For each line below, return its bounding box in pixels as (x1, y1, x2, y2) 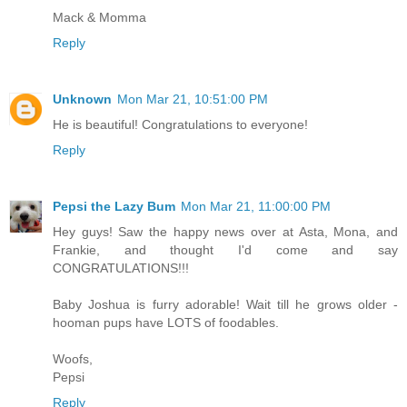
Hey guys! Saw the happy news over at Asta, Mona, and (53, 224, 398, 240)
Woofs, (53, 352, 93, 367)
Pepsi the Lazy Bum (53, 199, 175, 214)
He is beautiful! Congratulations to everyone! (53, 117, 308, 133)
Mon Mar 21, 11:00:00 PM (181, 199, 331, 214)
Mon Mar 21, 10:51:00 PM (117, 92, 268, 107)
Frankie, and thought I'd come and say (53, 243, 398, 258)
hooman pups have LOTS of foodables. (53, 315, 279, 331)
